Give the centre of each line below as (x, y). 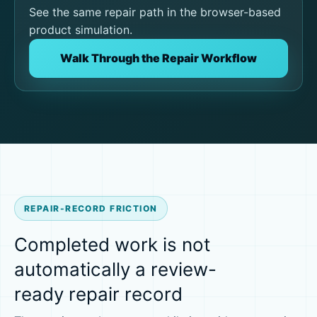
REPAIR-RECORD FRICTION (91, 208)
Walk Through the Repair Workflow (158, 58)
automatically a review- (115, 269)
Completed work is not (112, 244)
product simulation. (81, 30)
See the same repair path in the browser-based (155, 12)
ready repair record (98, 294)
